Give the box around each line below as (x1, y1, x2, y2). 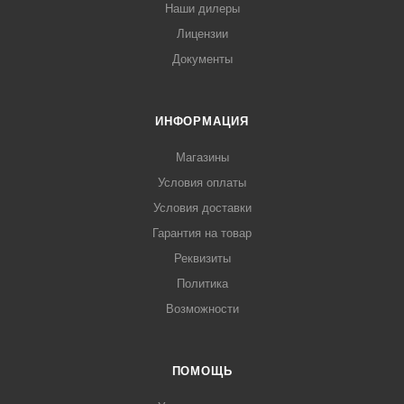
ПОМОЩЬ (171, 364, 233, 379)
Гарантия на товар (152, 226, 252, 241)
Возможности (165, 302, 239, 317)
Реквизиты (173, 252, 231, 266)
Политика (176, 277, 228, 291)
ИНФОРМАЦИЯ (155, 115, 249, 129)
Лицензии (176, 27, 228, 41)
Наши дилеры (164, 2, 240, 16)
